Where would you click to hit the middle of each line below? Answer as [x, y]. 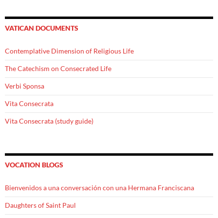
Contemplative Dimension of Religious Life [69, 51]
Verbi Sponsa [25, 86]
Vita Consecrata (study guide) [49, 121]
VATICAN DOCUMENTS [42, 28]
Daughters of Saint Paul [40, 205]
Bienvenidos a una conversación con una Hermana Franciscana [100, 188]
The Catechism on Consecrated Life [58, 69]
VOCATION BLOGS [34, 165]
